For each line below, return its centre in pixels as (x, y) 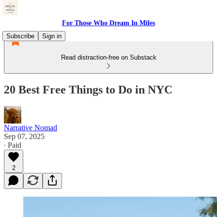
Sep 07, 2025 (24, 136)
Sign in (52, 36)
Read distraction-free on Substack (108, 57)
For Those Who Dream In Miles (108, 23)
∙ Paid (13, 145)
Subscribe (20, 36)
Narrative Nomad (31, 127)
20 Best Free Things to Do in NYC (88, 89)
